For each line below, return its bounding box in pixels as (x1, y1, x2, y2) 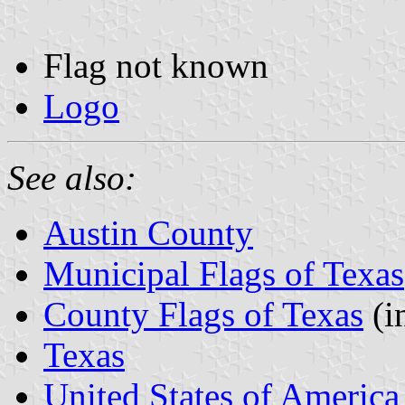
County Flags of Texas (43, 294, 363, 334)
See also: (7, 157, 137, 197)
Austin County (43, 212, 253, 252)
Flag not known (43, 45, 268, 85)
